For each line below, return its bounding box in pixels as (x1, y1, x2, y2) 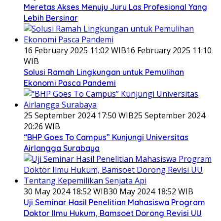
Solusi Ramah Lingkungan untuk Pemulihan (24, 67, 184, 77)
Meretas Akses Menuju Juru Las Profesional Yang (24, 2, 207, 12)
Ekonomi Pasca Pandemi (24, 78, 116, 88)
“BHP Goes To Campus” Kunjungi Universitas (24, 132, 188, 143)
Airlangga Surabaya (24, 143, 100, 153)
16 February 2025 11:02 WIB (24, 45, 126, 56)
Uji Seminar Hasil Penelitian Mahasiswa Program (24, 197, 205, 208)
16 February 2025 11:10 (126, 45, 212, 56)
